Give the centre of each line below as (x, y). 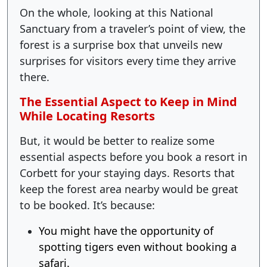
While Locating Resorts (89, 116)
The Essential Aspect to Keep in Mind (128, 102)
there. (38, 77)
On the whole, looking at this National (117, 13)
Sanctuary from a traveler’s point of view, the (133, 29)
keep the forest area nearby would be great (129, 189)
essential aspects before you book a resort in (133, 157)
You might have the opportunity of (126, 231)
